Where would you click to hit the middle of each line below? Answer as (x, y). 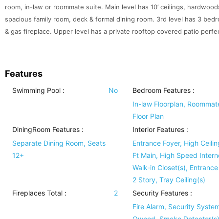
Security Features (160, 193)
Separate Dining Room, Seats (59, 143)
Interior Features (158, 129)
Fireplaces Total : (39, 193)
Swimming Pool (36, 90)
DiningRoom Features (46, 129)
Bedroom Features (161, 90)
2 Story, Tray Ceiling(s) (169, 180)
